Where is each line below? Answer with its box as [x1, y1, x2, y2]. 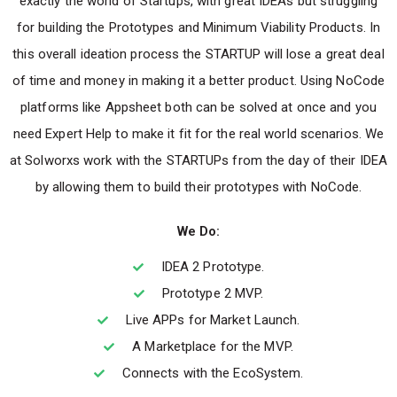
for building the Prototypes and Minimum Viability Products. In [16, 19, 381, 35]
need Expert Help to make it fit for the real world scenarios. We [12, 126, 385, 142]
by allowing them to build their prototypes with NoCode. [35, 179, 362, 195]
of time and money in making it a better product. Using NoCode [12, 73, 385, 89]
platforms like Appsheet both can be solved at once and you [20, 99, 377, 115]
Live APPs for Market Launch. [125, 312, 300, 328]
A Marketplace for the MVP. [132, 339, 293, 354]
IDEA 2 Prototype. [160, 259, 265, 275]
